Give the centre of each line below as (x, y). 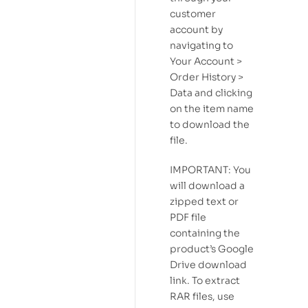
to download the (210, 124)
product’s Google (212, 249)
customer (193, 13)
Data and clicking (211, 92)
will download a (207, 185)
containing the (205, 233)
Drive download (208, 264)
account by (196, 29)
